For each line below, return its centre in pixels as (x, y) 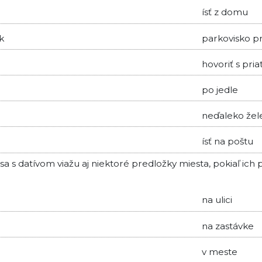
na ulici (217, 200)
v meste (219, 251)
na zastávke (227, 226)
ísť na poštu (227, 142)
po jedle (220, 89)
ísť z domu (225, 12)
